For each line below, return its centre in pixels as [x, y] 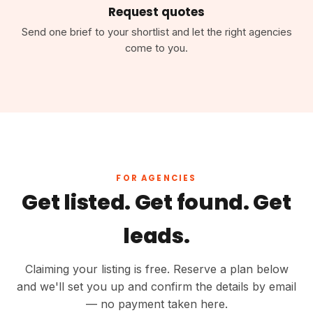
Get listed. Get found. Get [156, 203]
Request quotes [156, 12]
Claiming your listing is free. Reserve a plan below [156, 269]
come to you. [156, 49]
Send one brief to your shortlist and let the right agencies [156, 32]
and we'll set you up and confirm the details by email [156, 287]
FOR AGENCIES [156, 179]
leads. [156, 236]
